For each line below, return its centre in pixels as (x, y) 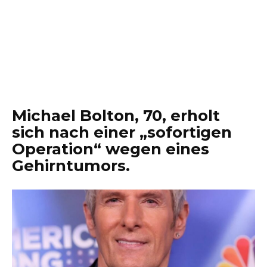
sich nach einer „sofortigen (122, 132)
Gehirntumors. (71, 166)
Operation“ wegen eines (111, 149)
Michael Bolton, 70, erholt (116, 116)
